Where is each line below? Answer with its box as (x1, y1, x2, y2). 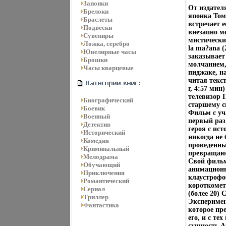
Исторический (83, 129, 125, 136)
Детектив (83, 121, 110, 128)
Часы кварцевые (83, 64, 134, 72)
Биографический (83, 96, 133, 104)
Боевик (83, 104, 105, 112)
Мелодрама (83, 153, 118, 160)
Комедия (83, 137, 109, 144)
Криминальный (83, 145, 129, 152)
